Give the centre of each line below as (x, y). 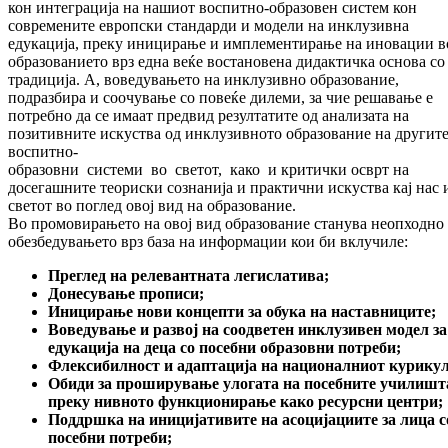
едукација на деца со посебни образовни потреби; (224, 348)
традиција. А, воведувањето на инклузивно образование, (203, 80)
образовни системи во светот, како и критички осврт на (208, 170)
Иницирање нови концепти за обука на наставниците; (242, 312)
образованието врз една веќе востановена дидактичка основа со (226, 62)
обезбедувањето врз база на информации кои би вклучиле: (208, 242)
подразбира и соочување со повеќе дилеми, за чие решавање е (220, 98)
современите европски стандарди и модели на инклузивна (208, 26)
